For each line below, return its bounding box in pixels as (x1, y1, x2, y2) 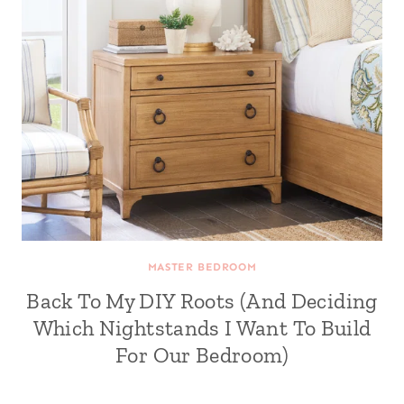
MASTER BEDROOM (147, 261, 257, 273)
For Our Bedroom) (115, 342, 289, 368)
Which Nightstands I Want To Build (32, 315, 372, 341)
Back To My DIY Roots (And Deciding (26, 288, 378, 314)
